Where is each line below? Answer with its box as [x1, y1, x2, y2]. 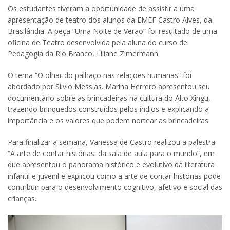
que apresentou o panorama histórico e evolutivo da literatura [8, 160, 215, 170]
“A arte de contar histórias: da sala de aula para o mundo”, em [8, 148, 215, 159]
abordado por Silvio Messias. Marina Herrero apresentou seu [8, 82, 210, 92]
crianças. [8, 194, 36, 204]
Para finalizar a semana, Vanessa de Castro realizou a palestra [8, 137, 215, 147]
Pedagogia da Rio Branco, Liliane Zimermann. [8, 49, 160, 59]
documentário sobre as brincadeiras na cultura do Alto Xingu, [8, 93, 210, 103]
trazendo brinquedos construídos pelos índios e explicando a [8, 104, 209, 114]
